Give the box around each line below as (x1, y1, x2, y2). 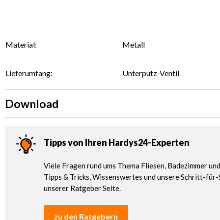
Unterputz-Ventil (122, 68, 179, 78)
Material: (5, 39, 37, 49)
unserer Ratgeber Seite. (44, 183, 121, 192)
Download (5, 96, 58, 110)
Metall (122, 39, 145, 49)
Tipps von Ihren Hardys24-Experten (44, 137, 190, 148)
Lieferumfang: (5, 68, 53, 78)
